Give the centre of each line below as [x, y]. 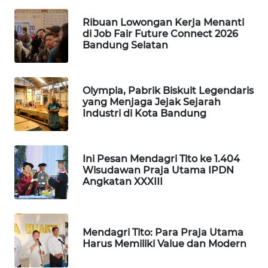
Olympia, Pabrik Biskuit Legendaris [168, 90]
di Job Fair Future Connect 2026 [160, 33]
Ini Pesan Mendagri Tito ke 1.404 [161, 159]
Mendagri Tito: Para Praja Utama [163, 233]
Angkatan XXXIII [123, 181]
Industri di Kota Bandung [144, 113]
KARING [38, 135]
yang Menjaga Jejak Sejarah [152, 102]
